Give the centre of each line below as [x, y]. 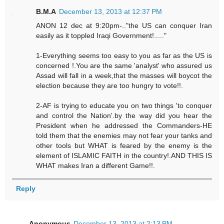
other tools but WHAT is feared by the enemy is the [124, 146]
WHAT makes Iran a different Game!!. [96, 166]
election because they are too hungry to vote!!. [110, 86]
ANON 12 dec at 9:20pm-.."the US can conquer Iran [124, 26]
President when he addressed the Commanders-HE [124, 126]
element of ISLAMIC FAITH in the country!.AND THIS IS [124, 156]
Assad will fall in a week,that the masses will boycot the [124, 76]
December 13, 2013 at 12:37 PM [111, 12]
